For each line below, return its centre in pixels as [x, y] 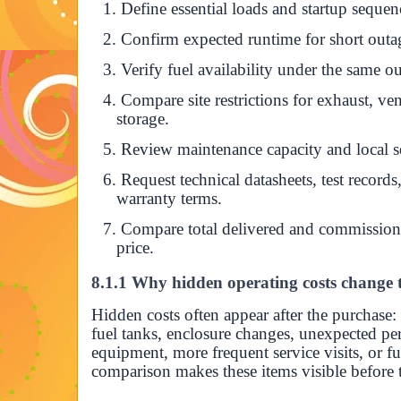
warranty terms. [169, 198]
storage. [143, 118]
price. [135, 247]
